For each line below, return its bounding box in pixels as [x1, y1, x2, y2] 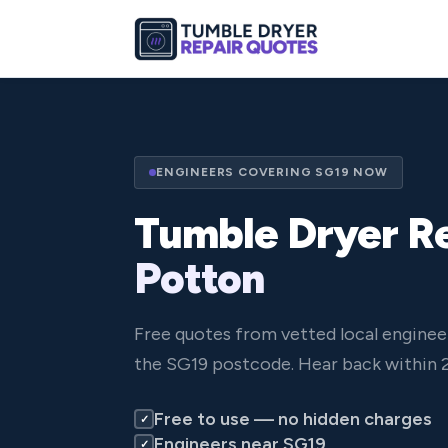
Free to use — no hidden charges [154, 407, 432, 430]
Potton [134, 252, 264, 304]
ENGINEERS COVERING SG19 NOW [156, 164, 388, 179]
